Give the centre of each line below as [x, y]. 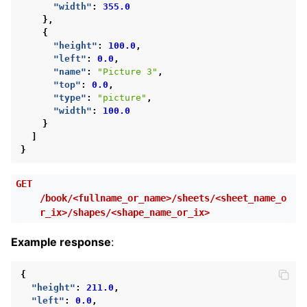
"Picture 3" [127, 71]
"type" [70, 97]
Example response [61, 242]
